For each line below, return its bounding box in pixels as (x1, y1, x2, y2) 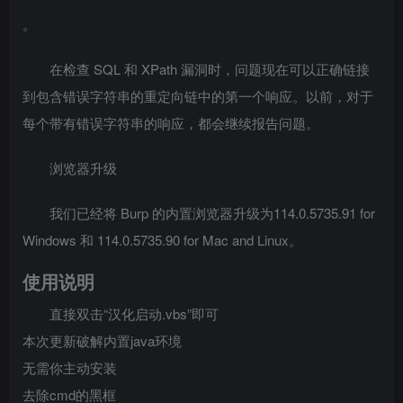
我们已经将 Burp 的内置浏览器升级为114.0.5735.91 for (49, 203, 375, 222)
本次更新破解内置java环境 (22, 331, 182, 350)
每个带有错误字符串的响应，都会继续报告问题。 (22, 113, 319, 132)
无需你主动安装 (22, 358, 117, 377)
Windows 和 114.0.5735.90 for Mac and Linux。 (22, 230, 302, 249)
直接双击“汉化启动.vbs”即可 (49, 304, 219, 323)
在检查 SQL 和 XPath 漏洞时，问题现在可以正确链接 (49, 59, 370, 78)
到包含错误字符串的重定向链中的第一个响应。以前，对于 (22, 86, 373, 105)
